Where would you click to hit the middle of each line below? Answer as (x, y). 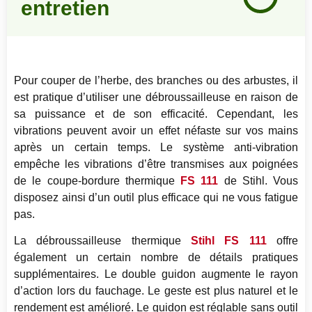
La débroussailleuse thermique (102, 241)
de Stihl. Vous (258, 180)
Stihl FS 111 (229, 241)
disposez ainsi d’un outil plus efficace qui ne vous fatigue (156, 197)
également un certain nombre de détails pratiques (156, 258)
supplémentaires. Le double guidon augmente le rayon (156, 274)
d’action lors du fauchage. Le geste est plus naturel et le (156, 291)
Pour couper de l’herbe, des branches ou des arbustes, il (156, 80)
